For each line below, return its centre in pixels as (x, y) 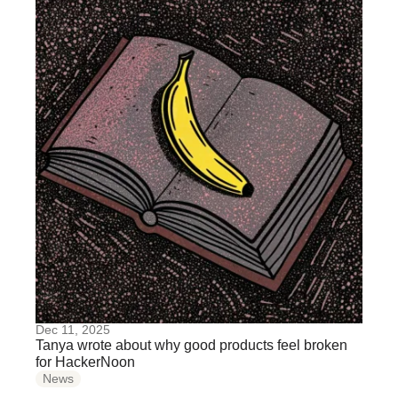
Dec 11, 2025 (73, 330)
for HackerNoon (85, 362)
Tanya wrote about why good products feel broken (191, 345)
